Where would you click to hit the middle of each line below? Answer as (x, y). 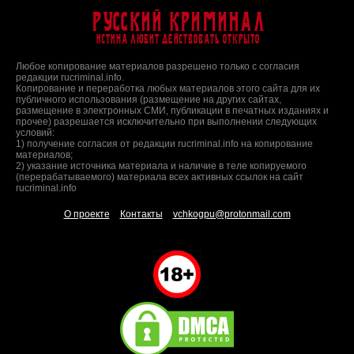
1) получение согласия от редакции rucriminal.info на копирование (164, 144)
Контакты (141, 215)
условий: (35, 133)
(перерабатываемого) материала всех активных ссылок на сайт (160, 177)
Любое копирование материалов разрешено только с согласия (158, 67)
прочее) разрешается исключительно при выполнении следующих (166, 122)
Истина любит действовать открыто (177, 39)
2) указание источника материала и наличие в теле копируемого (161, 166)
